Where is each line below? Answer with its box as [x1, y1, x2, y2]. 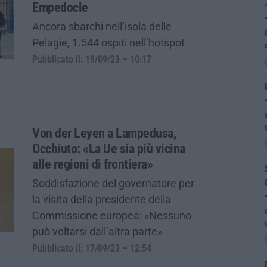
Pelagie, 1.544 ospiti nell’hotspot [32, 36, 185, 49]
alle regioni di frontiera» [32, 156, 153, 172]
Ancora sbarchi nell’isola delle [32, 20, 172, 33]
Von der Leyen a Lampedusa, [32, 125, 176, 141]
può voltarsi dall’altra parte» [32, 225, 162, 238]
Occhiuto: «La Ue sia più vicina [32, 141, 185, 156]
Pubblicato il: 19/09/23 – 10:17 [32, 54, 151, 65]
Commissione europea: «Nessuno [32, 209, 191, 222]
